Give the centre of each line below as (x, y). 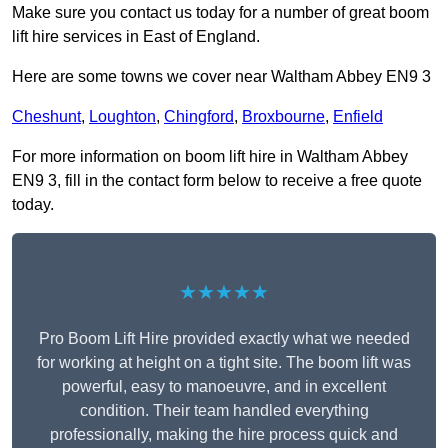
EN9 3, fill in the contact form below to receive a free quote (217, 181)
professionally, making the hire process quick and (224, 435)
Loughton (122, 117)
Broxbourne (283, 117)
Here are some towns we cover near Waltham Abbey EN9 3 (221, 77)
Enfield (358, 117)
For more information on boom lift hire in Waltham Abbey (210, 157)
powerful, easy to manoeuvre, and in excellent (224, 387)
